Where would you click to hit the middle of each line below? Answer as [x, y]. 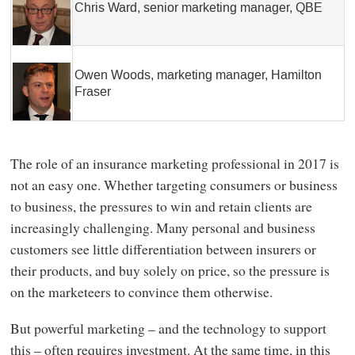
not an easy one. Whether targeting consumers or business [174, 185]
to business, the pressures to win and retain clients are [161, 206]
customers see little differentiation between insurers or [163, 249]
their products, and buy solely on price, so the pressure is [170, 271]
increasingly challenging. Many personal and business [162, 228]
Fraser [92, 91]
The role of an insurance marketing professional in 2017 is [174, 164]
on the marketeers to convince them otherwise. [141, 292]
